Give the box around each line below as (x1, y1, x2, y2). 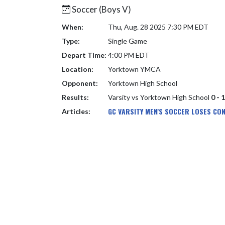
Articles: (62, 107, 90, 116)
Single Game (107, 37, 147, 45)
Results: (62, 93, 89, 101)
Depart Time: (62, 51, 106, 59)
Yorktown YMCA (107, 65, 161, 73)
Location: (62, 65, 93, 73)
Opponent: (62, 79, 98, 87)
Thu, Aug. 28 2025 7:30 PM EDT (107, 23, 208, 31)
